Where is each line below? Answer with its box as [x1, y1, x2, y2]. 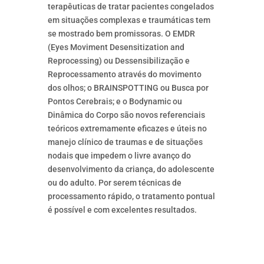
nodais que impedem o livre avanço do [47, 151, 191, 161]
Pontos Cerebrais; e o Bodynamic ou [47, 97, 182, 107]
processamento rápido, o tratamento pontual [47, 192, 215, 202]
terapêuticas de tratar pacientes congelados [47, 2, 214, 12]
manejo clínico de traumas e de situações [47, 137, 203, 147]
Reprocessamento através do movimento [47, 70, 202, 80]
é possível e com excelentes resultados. [47, 205, 197, 215]
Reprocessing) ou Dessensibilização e [47, 56, 190, 66]
